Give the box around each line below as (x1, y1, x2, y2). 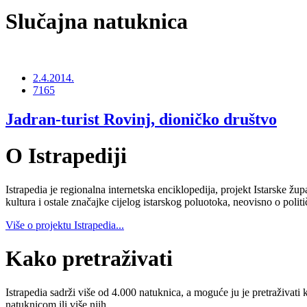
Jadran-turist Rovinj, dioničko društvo (5, 110, 277, 128)
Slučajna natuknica (5, 8, 188, 34)
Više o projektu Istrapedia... (5, 219, 124, 231)
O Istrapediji (5, 143, 127, 169)
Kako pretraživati (5, 246, 173, 271)
